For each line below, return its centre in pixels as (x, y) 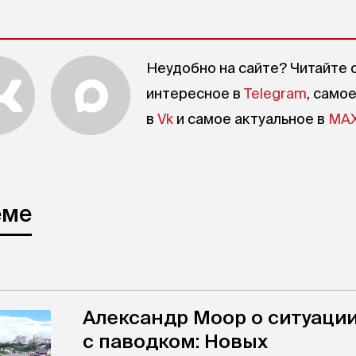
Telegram (275, 94)
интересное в (195, 94)
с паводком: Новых (175, 342)
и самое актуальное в (251, 119)
